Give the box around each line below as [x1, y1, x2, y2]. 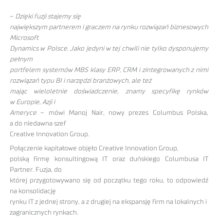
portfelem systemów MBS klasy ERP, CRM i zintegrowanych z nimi [10, 67, 208, 74]
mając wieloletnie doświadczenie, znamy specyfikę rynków [10, 88, 208, 95]
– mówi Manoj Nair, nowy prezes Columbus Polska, [36, 109, 208, 117]
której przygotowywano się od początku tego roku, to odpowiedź [10, 177, 208, 184]
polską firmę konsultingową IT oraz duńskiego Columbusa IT [10, 155, 208, 163]
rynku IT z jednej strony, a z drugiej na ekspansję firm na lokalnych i [10, 198, 207, 205]
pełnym [10, 56, 33, 63]
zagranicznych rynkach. [10, 209, 78, 216]
